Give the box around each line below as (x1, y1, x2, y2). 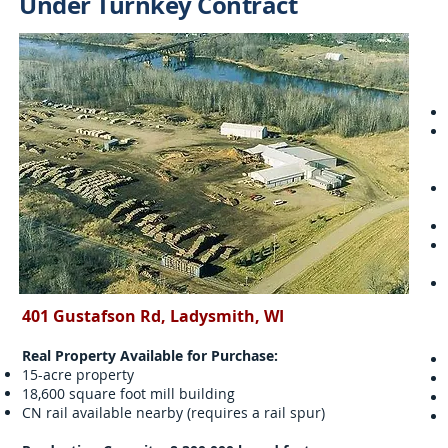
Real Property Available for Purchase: (22, 346, 278, 365)
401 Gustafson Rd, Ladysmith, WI (22, 305, 284, 327)
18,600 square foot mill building (22, 384, 235, 403)
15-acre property (22, 365, 134, 384)
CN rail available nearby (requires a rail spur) (22, 403, 325, 422)
